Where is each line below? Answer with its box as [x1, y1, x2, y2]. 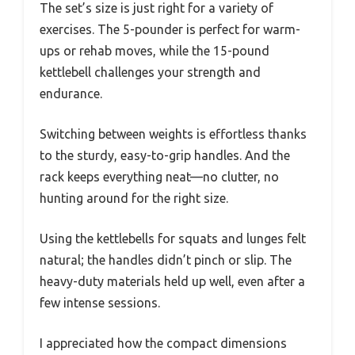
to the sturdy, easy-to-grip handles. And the [40, 148, 290, 163]
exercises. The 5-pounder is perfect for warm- [40, 22, 300, 37]
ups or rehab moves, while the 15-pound [40, 44, 269, 59]
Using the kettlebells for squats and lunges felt [40, 231, 306, 246]
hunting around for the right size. [40, 191, 228, 206]
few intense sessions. [40, 296, 160, 311]
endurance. [40, 86, 102, 101]
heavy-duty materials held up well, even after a [40, 274, 305, 289]
